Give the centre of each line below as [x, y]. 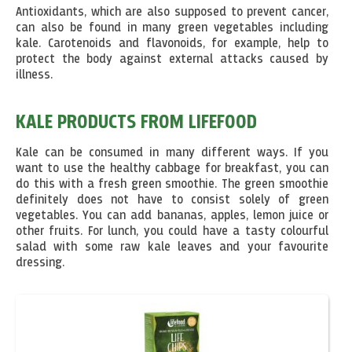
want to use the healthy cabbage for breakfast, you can [172, 169]
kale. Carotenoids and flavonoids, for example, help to [172, 44]
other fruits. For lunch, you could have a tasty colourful [172, 231]
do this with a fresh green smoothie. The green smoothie [172, 184]
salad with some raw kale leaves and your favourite [172, 247]
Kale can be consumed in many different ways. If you [172, 153]
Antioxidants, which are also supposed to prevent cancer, [172, 12]
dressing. [40, 263]
